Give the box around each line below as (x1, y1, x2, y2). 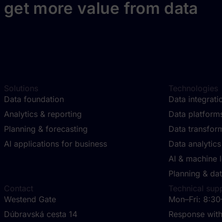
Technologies (168, 83, 218, 94)
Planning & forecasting (4, 124, 88, 134)
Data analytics (168, 139, 221, 149)
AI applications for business (4, 139, 107, 149)
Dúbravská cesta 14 (4, 209, 80, 220)
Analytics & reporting (4, 109, 82, 119)
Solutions (4, 83, 38, 94)
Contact (4, 183, 33, 194)
